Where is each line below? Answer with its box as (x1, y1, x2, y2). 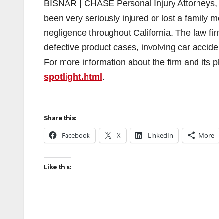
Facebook (62, 131, 90, 140)
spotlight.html (44, 72, 102, 82)
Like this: (44, 163, 71, 171)
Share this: (44, 114, 76, 122)
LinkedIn (148, 131, 173, 140)
